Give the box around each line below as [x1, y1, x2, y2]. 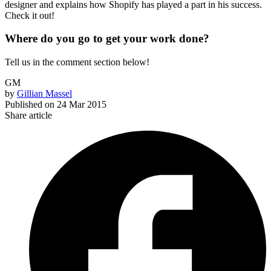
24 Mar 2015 [57, 99, 106, 110]
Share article [5, 110, 52, 121]
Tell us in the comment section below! [5, 57, 149, 68]
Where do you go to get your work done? [5, 32, 209, 45]
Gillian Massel [17, 88, 72, 99]
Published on [5, 99, 54, 110]
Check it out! [5, 10, 54, 21]
